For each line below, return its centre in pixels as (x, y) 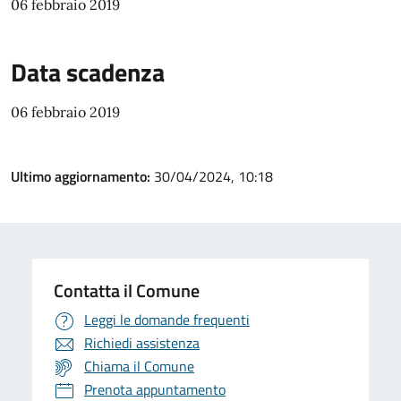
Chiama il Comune (139, 366)
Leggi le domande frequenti (167, 320)
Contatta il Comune (127, 290)
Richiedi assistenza (142, 343)
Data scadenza (88, 72)
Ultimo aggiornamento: (82, 176)
